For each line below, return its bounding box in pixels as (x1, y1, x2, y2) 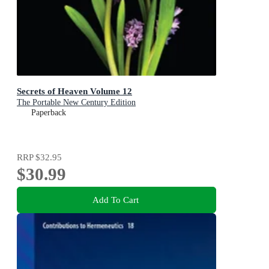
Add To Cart (92, 195, 139, 205)
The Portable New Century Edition (17, 98, 136, 107)
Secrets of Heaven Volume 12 (17, 86, 132, 97)
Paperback (31, 108, 66, 118)
